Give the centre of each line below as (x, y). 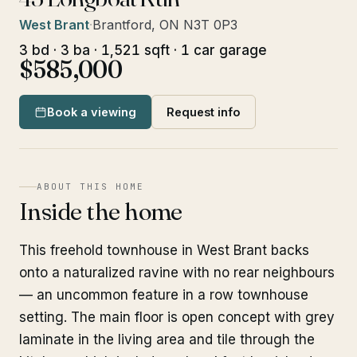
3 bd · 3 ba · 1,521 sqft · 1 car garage (143, 50)
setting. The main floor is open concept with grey (177, 317)
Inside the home (101, 212)
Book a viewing (92, 112)
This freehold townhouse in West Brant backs (164, 250)
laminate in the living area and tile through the (167, 339)
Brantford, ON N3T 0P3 (165, 25)
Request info (204, 112)
